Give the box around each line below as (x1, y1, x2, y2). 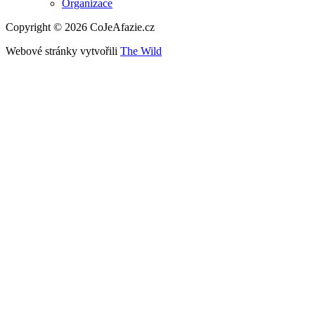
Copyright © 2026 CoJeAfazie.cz (6, 21, 155, 34)
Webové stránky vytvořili (6, 45, 120, 58)
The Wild (120, 45, 162, 58)
